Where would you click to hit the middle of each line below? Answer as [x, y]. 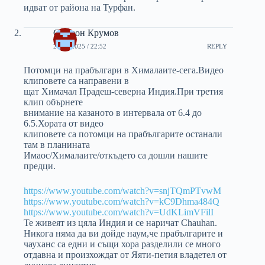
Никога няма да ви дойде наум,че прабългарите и [123, 234]
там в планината [57, 145]
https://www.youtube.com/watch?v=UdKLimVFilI [119, 212]
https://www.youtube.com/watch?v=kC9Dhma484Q [122, 202]
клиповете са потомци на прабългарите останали [123, 134]
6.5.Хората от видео [64, 124]
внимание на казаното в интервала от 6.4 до [113, 113]
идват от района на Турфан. [80, 8]
